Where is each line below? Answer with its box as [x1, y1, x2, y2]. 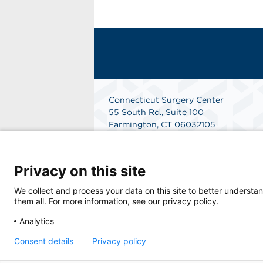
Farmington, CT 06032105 [109, 120, 215, 129]
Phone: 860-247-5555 [109, 132, 198, 141]
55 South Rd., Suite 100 [109, 107, 204, 117]
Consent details [14, 236, 73, 246]
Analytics [19, 215, 54, 226]
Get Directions [109, 157, 168, 166]
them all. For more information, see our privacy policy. [14, 195, 219, 206]
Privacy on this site [14, 163, 146, 180]
